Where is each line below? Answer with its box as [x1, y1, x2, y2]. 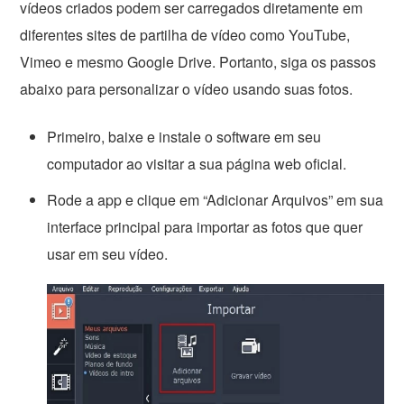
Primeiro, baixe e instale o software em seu [47, 125, 322, 147]
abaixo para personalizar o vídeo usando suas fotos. [20, 78, 353, 99]
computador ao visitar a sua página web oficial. [47, 152, 347, 174]
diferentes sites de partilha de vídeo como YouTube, [20, 23, 351, 45]
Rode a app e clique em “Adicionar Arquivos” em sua [47, 188, 384, 210]
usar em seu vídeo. [47, 243, 169, 264]
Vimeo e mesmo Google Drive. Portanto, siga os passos [20, 50, 377, 72]
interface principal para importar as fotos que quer [47, 216, 363, 237]
